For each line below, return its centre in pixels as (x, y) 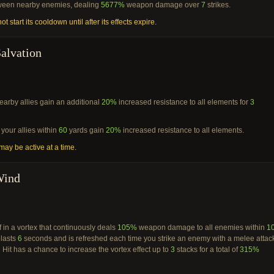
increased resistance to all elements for (183, 102)
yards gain (87, 130)
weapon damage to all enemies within (202, 228)
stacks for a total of (207, 250)
